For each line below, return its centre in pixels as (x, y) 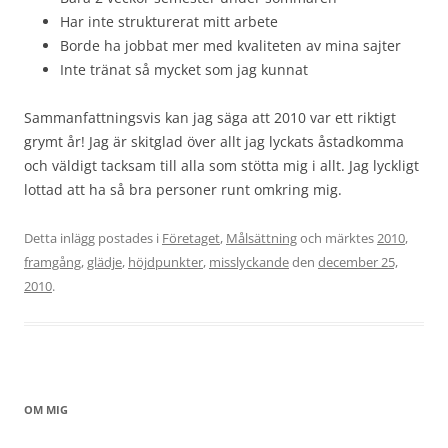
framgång (52, 262)
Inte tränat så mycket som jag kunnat (184, 69)
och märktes (337, 238)
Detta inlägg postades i (93, 238)
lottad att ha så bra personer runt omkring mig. (183, 189)
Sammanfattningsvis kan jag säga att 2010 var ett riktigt (210, 117)
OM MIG (46, 409)
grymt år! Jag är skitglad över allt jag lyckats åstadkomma (214, 141)
